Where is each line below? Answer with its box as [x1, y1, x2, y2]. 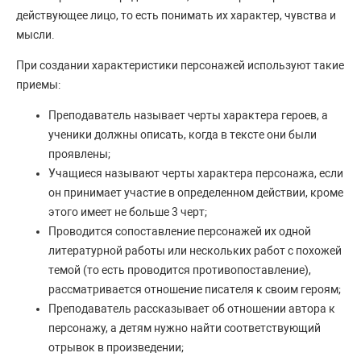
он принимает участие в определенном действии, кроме [48, 186, 343, 200]
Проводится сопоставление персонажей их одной [48, 225, 311, 239]
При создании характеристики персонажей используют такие [16, 59, 344, 73]
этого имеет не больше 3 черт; [48, 205, 207, 219]
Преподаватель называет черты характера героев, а [48, 109, 328, 122]
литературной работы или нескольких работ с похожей [48, 244, 342, 258]
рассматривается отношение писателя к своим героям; [48, 283, 341, 297]
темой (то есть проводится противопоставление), [48, 263, 311, 277]
